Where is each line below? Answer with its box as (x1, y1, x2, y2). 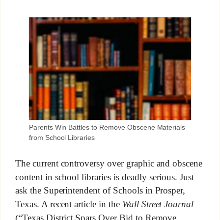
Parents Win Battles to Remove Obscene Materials (28, 123, 186, 131)
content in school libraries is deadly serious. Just (15, 171, 194, 182)
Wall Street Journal (122, 199, 194, 210)
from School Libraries (28, 133, 95, 141)
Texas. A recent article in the (15, 199, 122, 210)
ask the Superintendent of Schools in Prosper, (15, 185, 186, 196)
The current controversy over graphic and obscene (15, 158, 203, 168)
